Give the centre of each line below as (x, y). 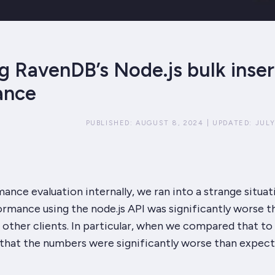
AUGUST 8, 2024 (170, 123)
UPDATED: (234, 123)
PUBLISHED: (111, 123)
